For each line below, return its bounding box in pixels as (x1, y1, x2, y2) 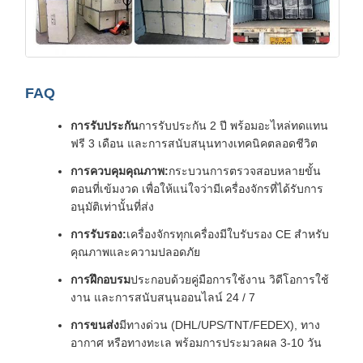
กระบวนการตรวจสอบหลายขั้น (169, 164, 321, 177)
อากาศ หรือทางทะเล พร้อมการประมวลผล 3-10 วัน (70, 335, 322, 349)
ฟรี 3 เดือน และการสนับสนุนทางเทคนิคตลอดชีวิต (70, 136, 318, 150)
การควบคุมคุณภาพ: (70, 164, 169, 177)
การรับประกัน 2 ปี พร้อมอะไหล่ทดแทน (139, 118, 328, 132)
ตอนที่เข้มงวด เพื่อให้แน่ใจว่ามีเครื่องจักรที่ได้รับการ (70, 181, 323, 195)
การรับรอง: (70, 227, 126, 241)
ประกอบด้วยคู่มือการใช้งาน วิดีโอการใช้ (130, 272, 329, 286)
